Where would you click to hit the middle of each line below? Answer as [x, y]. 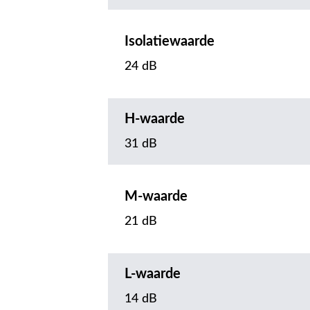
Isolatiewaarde [170, 41]
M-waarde [156, 196]
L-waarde [153, 274]
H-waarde [155, 119]
